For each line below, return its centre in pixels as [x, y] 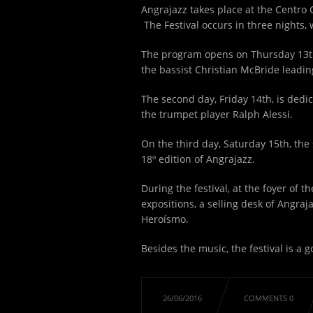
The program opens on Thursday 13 [225, 54]
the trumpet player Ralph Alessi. [217, 114]
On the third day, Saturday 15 [210, 144]
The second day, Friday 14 [202, 99]
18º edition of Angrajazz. [198, 159]
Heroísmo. [165, 219]
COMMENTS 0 [269, 298]
